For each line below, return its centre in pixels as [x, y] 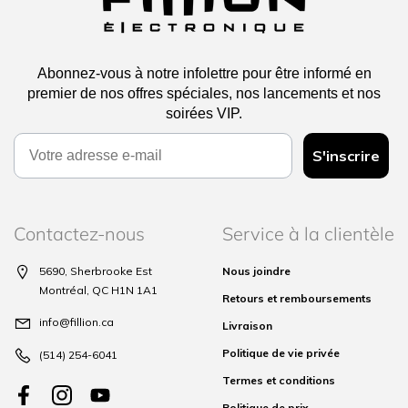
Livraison [247, 326]
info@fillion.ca [76, 322]
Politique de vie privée [281, 353]
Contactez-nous [79, 234]
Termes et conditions [279, 381]
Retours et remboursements [297, 299]
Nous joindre [256, 271]
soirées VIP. [204, 114]
